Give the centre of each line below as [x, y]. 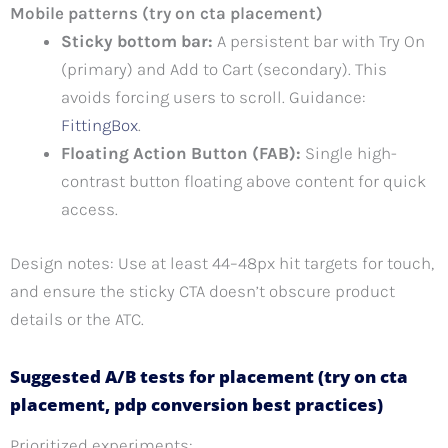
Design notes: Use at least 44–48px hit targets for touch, [222, 262]
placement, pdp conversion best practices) [196, 404]
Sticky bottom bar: [137, 41]
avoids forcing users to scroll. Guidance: [213, 97]
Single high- [349, 153]
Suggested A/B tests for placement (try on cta [209, 376]
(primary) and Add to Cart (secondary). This [224, 69]
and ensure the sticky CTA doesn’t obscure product [202, 290]
